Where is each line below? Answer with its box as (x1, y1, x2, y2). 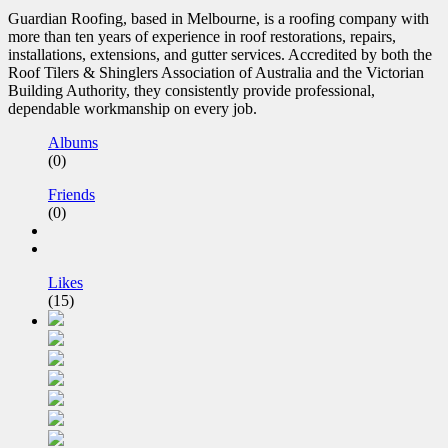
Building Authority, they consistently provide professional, (8, 82, 375, 100)
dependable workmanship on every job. (8, 100, 257, 118)
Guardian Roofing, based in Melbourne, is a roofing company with (8, 10, 429, 28)
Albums (48, 134, 98, 152)
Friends (48, 186, 95, 204)
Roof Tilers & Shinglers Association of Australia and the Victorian (8, 64, 424, 82)
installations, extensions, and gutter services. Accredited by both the (8, 46, 432, 64)
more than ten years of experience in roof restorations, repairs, (8, 28, 396, 46)
